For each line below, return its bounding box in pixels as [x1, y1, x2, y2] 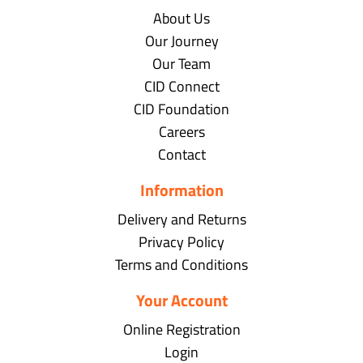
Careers [158, 121, 205, 143]
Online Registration [122, 318, 241, 341]
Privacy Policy [139, 231, 224, 254]
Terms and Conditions [115, 254, 248, 276]
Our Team [152, 53, 211, 75]
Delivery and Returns [117, 208, 246, 231]
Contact [157, 143, 206, 166]
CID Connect [143, 75, 220, 98]
